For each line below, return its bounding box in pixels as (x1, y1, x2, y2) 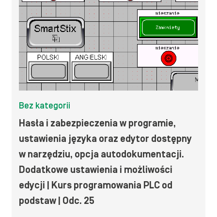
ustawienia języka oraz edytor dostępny (19, 133, 192, 144)
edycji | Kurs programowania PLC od (19, 180, 172, 191)
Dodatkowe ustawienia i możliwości (19, 164, 172, 175)
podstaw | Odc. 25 (19, 195, 94, 206)
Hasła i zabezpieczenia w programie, (19, 118, 176, 129)
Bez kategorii (19, 100, 70, 111)
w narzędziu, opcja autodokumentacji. (19, 149, 184, 160)
